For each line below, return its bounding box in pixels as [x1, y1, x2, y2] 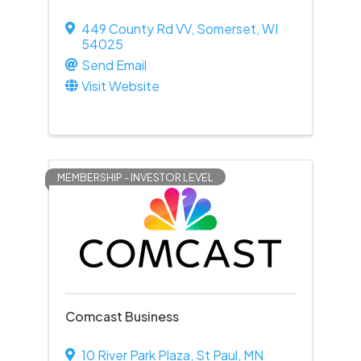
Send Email [81, 56, 147, 73]
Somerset [196, 20, 256, 37]
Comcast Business [64, 308, 179, 325]
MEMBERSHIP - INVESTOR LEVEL [56, 171, 214, 184]
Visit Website [81, 77, 160, 94]
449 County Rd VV [81, 20, 191, 37]
